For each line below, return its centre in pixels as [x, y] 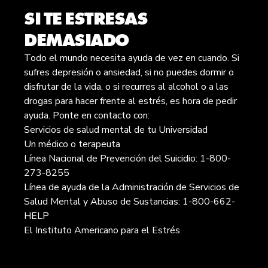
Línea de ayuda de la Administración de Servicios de [132, 187]
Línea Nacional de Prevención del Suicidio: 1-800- [127, 159]
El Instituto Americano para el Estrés [102, 230]
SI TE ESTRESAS [86, 19]
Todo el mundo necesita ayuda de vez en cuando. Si [132, 58]
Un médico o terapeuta [72, 144]
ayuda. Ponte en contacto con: [87, 115]
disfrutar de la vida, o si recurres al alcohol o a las [126, 87]
